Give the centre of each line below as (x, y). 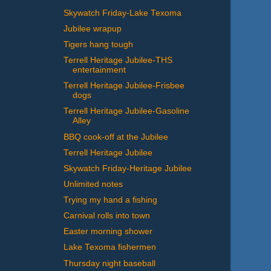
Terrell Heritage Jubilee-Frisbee (124, 86)
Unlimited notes (93, 184)
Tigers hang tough (98, 44)
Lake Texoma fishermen (109, 247)
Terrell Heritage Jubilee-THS (118, 60)
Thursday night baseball (109, 263)
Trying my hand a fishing (110, 200)
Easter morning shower (108, 232)
